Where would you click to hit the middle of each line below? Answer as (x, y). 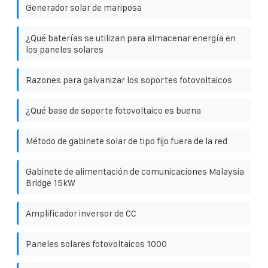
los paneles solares (65, 49)
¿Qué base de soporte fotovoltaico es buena (113, 110)
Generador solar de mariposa (84, 7)
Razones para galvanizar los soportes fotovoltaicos (129, 80)
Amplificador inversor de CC (81, 213)
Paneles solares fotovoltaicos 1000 (96, 243)
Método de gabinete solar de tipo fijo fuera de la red (127, 141)
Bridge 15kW (51, 182)
